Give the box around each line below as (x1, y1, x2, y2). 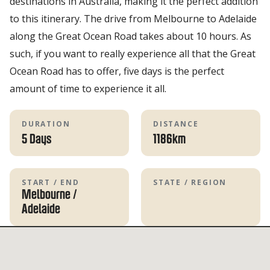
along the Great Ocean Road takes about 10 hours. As (10, 29, 251, 43)
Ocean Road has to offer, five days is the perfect (10, 64, 224, 78)
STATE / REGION (153, 177, 227, 187)
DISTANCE (153, 118, 199, 129)
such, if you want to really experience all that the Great (10, 46, 256, 60)
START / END (22, 177, 80, 187)
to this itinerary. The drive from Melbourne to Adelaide (10, 11, 257, 25)
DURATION (22, 118, 71, 129)
